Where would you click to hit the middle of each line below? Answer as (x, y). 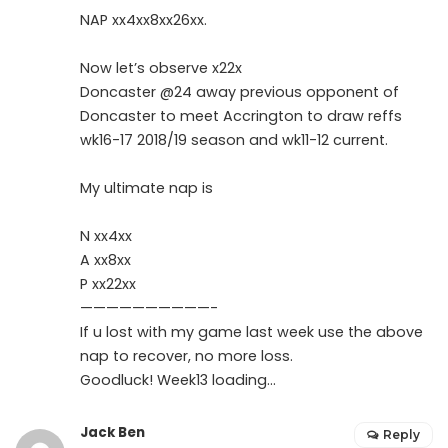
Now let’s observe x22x (161, 67)
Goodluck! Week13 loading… (178, 379)
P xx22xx (108, 283)
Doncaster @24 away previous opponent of (239, 91)
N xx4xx (106, 235)
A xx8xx (105, 259)
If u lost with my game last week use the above (251, 331)
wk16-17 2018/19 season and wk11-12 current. (234, 139)
